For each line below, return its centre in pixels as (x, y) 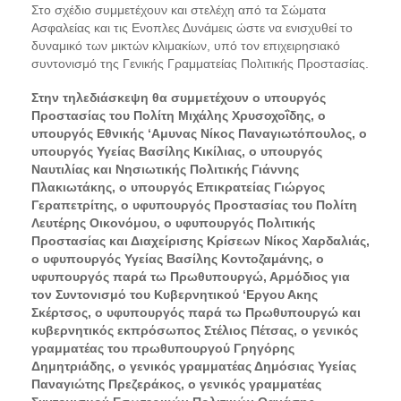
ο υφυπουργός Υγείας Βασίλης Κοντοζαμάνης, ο (178, 258)
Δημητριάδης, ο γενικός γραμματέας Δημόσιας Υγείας (194, 366)
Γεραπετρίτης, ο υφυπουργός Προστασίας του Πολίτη (194, 205)
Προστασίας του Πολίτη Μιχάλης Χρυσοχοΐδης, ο (179, 115)
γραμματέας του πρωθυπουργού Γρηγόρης (163, 348)
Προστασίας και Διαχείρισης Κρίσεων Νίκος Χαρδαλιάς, (200, 240)
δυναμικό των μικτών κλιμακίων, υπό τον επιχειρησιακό (186, 45)
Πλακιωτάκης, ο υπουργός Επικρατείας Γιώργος (178, 187)
